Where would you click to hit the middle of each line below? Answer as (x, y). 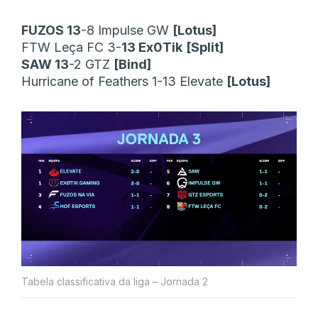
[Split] (205, 47)
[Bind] (132, 64)
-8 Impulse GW (127, 30)
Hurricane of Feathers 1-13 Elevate (124, 81)
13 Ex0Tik (152, 47)
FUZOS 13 (51, 30)
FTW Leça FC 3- (71, 47)
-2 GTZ (91, 64)
